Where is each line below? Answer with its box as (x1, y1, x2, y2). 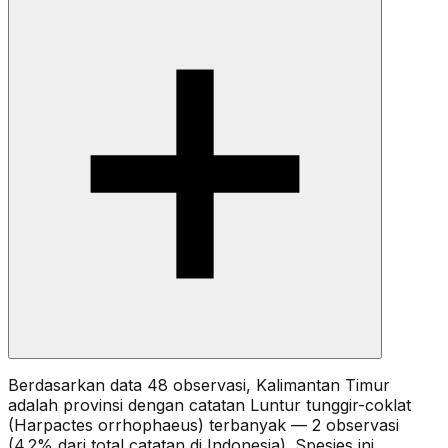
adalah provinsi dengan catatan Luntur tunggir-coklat (8, 394, 411, 415)
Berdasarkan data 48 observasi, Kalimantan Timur (8, 374, 390, 395)
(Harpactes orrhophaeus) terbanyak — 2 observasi (8, 414, 399, 435)
